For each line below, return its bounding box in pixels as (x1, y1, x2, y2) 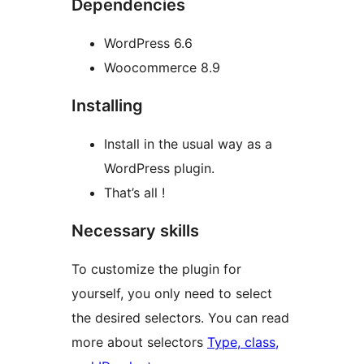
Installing (71, 95, 143, 115)
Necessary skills (71, 220, 199, 240)
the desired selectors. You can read (71, 309, 289, 326)
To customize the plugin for (71, 260, 241, 277)
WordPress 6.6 (104, 34, 193, 51)
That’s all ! (104, 184, 165, 201)
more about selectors (71, 333, 207, 350)
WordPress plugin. (104, 159, 214, 176)
